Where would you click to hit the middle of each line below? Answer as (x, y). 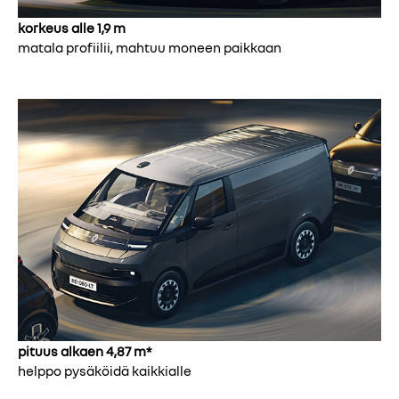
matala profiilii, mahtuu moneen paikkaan (150, 48)
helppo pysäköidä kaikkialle (105, 371)
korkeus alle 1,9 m (72, 28)
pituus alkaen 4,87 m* (85, 351)
